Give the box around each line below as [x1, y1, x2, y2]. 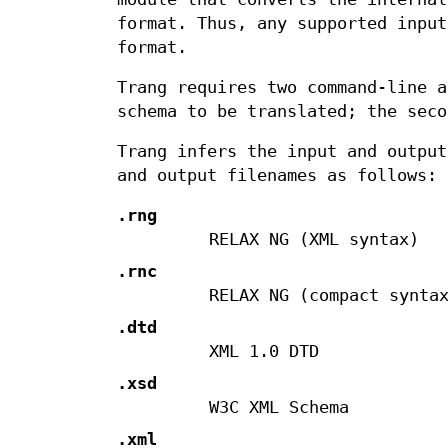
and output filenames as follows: [117, 166, 437, 186]
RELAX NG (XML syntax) [208, 230, 419, 250]
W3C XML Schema [208, 398, 349, 418]
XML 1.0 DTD [208, 342, 319, 362]
